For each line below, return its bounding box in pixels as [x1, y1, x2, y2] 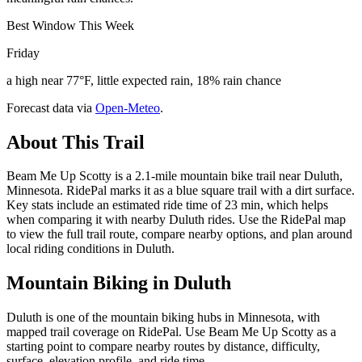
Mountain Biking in [6, 272, 174, 294]
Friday [6, 45, 40, 60]
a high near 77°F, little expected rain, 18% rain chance [6, 73, 281, 87]
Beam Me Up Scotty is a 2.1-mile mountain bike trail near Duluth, [6, 169, 343, 183]
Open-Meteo [95, 100, 160, 115]
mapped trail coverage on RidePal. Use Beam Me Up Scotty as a [6, 325, 336, 339]
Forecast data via [6, 100, 92, 115]
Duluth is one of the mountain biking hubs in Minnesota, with [6, 310, 320, 325]
